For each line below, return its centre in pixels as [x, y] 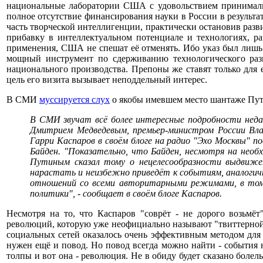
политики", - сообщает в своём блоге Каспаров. [126, 193]
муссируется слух [75, 100]
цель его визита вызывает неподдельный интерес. [107, 80]
